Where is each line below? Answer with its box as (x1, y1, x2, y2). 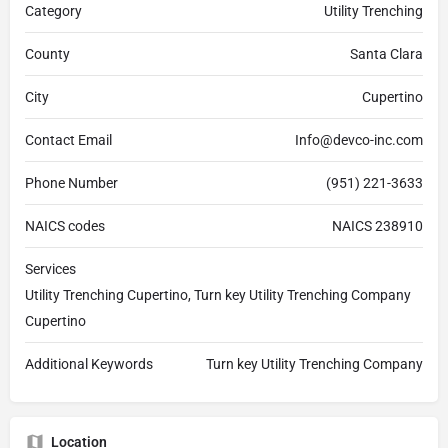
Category (25, 3, 82, 20)
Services (25, 261, 76, 278)
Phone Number (25, 175, 118, 192)
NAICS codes (25, 218, 105, 235)
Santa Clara (350, 46, 423, 63)
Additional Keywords (25, 356, 153, 373)
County (25, 46, 70, 63)
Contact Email (25, 132, 112, 149)
